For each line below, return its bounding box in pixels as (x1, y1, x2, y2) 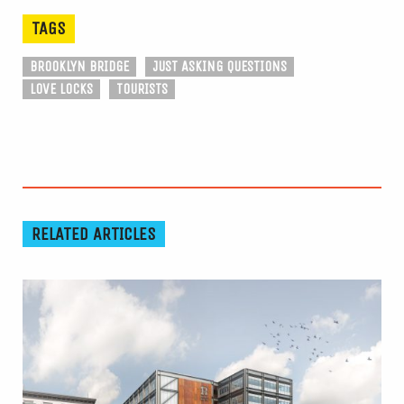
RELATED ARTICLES (32, 223, 156, 244)
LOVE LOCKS (30, 79, 93, 97)
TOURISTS (116, 79, 168, 97)
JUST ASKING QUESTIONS (152, 57, 287, 75)
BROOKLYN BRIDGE (30, 57, 129, 75)
